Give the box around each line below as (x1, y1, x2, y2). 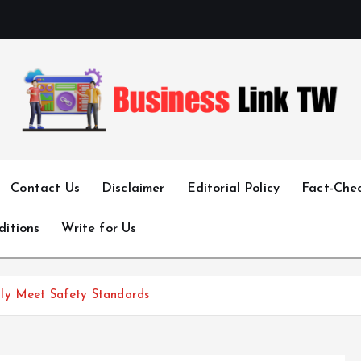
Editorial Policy (186, 181, 280, 195)
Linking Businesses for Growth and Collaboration (19, 142, 316, 156)
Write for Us (61, 222, 137, 235)
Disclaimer (101, 181, 165, 195)
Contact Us (10, 181, 80, 195)
